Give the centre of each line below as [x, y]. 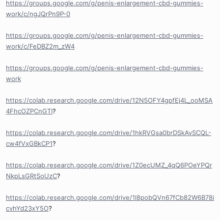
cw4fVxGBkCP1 [29, 144]
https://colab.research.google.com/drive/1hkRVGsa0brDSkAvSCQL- [109, 133]
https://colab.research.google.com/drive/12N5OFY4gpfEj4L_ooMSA [109, 100]
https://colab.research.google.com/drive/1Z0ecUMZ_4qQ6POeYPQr [109, 165]
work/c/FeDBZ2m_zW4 [40, 46]
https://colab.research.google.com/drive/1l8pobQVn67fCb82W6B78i [110, 198]
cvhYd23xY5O [27, 208]
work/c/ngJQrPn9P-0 [38, 14]
